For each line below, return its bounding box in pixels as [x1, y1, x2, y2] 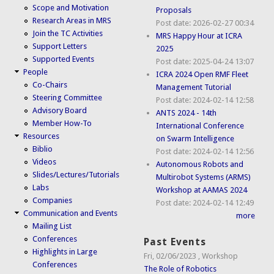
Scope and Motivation [32, 3, 109, 13]
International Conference [156, 121, 245, 131]
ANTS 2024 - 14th [156, 108, 217, 118]
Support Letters [32, 42, 87, 51]
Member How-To [32, 119, 92, 128]
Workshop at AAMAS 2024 [156, 185, 248, 195]
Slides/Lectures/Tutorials [32, 170, 120, 180]
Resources [23, 131, 60, 141]
